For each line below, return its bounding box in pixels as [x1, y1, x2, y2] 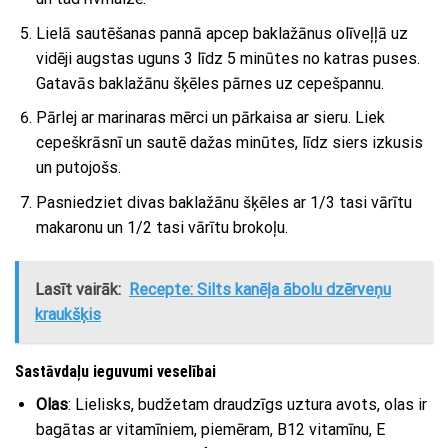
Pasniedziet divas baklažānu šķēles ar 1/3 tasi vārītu [35, 192, 412, 212]
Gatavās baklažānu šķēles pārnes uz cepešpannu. [35, 73, 384, 93]
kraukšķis [35, 304, 101, 324]
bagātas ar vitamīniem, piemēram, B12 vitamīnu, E [35, 419, 385, 439]
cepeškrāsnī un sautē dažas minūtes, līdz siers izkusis [35, 133, 423, 153]
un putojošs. [35, 158, 121, 178]
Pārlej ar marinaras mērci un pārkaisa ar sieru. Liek [35, 108, 385, 128]
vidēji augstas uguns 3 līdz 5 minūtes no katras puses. [35, 48, 420, 68]
